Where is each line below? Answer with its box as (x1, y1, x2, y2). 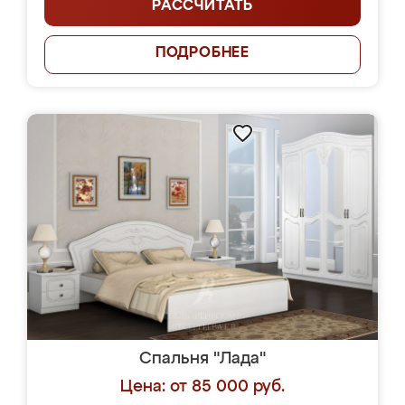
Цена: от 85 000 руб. (120, 379, 285, 395)
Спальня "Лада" (139, 351, 266, 367)
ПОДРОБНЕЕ (155, 46, 250, 61)
